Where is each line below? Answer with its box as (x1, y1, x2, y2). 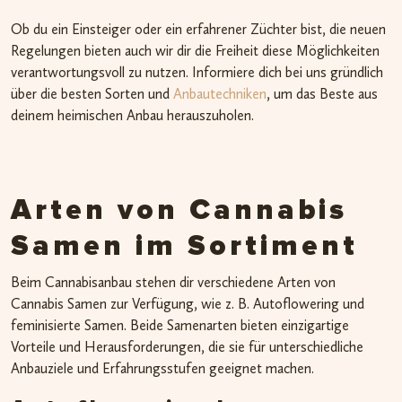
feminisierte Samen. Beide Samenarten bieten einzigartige (11, 316, 349, 334)
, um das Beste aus (267, 85, 378, 103)
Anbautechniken (173, 85, 267, 103)
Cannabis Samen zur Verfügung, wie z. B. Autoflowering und (11, 294, 364, 312)
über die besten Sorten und (11, 85, 173, 103)
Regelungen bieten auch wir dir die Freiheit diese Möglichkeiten (11, 42, 380, 60)
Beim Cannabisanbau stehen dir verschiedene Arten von (11, 273, 336, 291)
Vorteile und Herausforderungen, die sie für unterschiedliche (11, 337, 363, 355)
